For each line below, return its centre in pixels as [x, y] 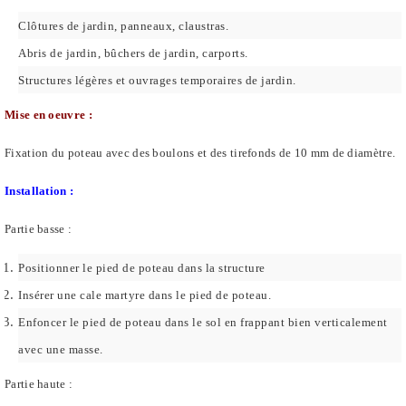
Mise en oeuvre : [48, 115]
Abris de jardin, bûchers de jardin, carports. [133, 53]
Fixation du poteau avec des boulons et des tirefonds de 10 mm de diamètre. [200, 153]
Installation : [39, 191]
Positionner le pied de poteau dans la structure [142, 268]
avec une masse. [61, 350]
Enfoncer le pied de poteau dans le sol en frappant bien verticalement [203, 323]
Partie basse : [39, 229]
